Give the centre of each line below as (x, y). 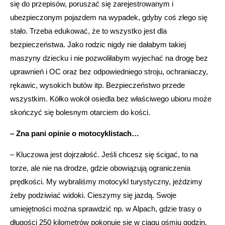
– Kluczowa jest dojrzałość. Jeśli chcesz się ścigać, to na (104, 154)
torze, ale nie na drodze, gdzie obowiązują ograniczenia (100, 168)
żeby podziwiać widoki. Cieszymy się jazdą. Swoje (93, 195)
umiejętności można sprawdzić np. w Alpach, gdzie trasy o (106, 208)
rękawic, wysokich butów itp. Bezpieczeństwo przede (97, 85)
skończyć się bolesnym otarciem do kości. (80, 112)
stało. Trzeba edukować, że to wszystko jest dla (88, 31)
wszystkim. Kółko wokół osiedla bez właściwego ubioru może (111, 98)
